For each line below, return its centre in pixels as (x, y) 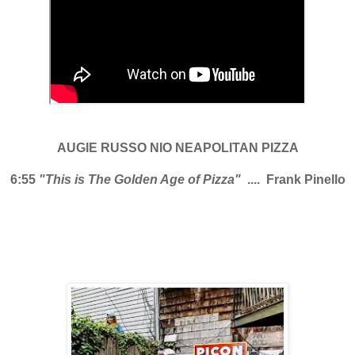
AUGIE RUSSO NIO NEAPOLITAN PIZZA (177, 147)
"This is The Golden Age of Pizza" (141, 179)
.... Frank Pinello (294, 179)
